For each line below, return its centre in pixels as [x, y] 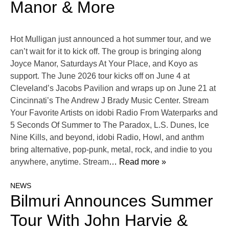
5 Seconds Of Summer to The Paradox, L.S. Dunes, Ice [110, 125]
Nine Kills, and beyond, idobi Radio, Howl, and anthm [107, 138]
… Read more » [138, 162]
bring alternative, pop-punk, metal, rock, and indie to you [111, 150]
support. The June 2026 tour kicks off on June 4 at [100, 76]
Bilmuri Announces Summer [112, 201]
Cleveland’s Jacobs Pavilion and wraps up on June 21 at [113, 88]
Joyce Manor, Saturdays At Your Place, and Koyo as [104, 64]
